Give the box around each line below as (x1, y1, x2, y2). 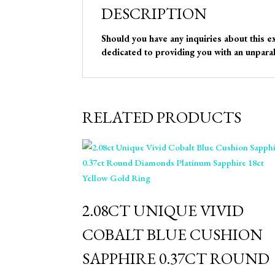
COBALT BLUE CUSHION (82, 224, 263, 245)
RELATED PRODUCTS (82, 107, 242, 128)
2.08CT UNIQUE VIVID (82, 200, 244, 221)
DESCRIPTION (101, 3, 207, 24)
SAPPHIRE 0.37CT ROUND (82, 248, 270, 269)
